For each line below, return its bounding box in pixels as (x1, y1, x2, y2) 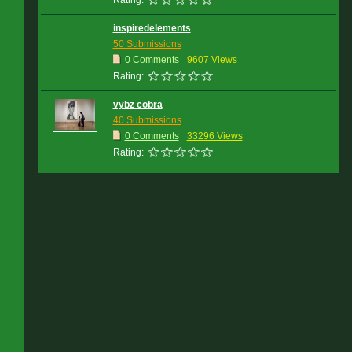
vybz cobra (112, 99, 163, 110)
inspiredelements (112, 23, 191, 34)
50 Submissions (112, 38, 181, 49)
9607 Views (186, 54, 237, 65)
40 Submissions (112, 115, 181, 126)
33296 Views (186, 130, 243, 141)
